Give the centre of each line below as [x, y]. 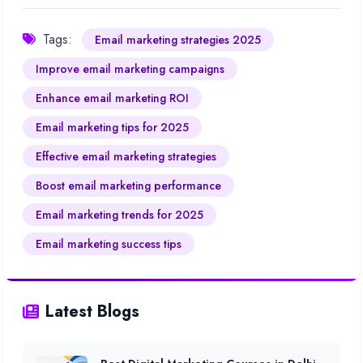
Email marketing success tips [109, 243]
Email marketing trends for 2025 [120, 214]
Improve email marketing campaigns [130, 68]
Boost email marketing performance [128, 185]
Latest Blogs [92, 311]
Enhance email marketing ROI [112, 98]
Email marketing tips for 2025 [112, 127]
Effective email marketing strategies [126, 156]
